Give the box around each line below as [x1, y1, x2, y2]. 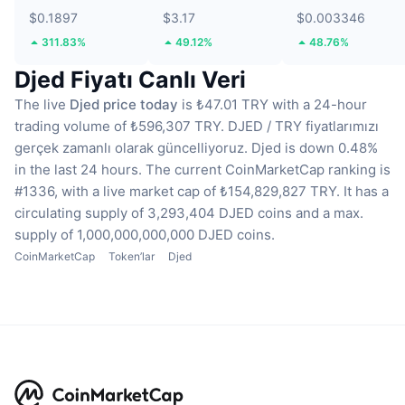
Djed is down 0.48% [251, 139, 378, 157]
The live [14, 96, 70, 114]
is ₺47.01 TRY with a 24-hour [178, 96, 367, 114]
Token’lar [108, 250, 155, 264]
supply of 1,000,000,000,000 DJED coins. [14, 226, 275, 244]
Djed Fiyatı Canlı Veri [14, 66, 246, 94]
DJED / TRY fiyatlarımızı [228, 118, 379, 136]
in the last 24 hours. [14, 161, 142, 179]
